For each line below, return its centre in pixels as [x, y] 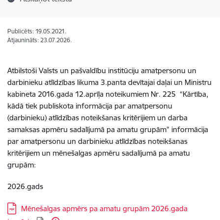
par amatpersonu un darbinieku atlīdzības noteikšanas [97, 141]
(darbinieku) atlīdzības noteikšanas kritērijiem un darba [97, 118]
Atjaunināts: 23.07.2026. [40, 40]
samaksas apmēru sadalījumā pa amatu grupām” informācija [108, 129]
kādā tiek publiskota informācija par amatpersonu [90, 106]
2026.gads [25, 186]
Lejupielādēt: [30, 208]
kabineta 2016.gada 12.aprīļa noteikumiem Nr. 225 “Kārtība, [108, 94]
